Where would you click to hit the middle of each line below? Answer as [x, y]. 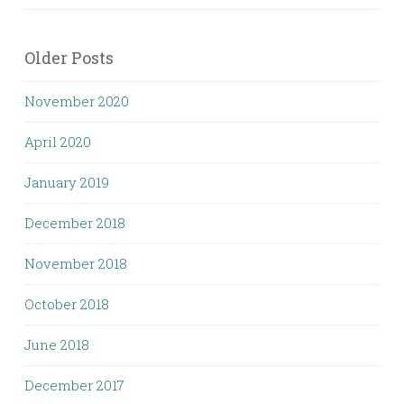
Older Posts [69, 58]
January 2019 [67, 182]
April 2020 [58, 142]
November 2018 [76, 263]
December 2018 [75, 223]
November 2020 [77, 101]
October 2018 [67, 304]
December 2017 [74, 385]
